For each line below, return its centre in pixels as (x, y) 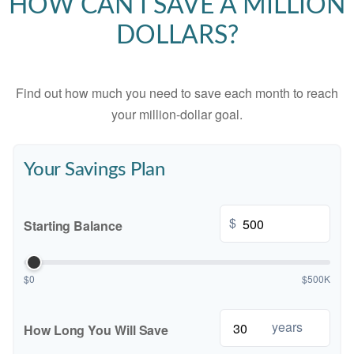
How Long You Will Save (96, 330)
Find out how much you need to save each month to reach (177, 93)
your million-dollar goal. (177, 114)
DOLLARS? (177, 36)
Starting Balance (73, 226)
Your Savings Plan (94, 170)
